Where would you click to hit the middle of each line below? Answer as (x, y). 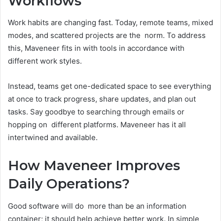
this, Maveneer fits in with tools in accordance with (96, 48)
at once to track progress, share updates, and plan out (102, 99)
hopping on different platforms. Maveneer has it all (97, 125)
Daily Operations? (69, 184)
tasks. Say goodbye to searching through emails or (96, 112)
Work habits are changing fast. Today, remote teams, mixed (110, 23)
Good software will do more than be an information (97, 206)
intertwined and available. (53, 138)
